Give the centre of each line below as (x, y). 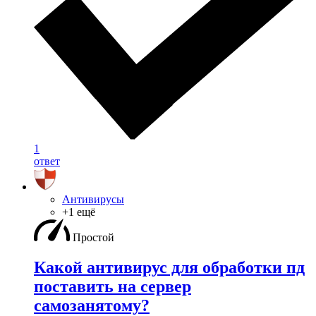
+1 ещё (79, 212)
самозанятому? (92, 305)
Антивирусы (93, 199)
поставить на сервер (113, 286)
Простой (93, 237)
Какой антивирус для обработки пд (169, 267)
